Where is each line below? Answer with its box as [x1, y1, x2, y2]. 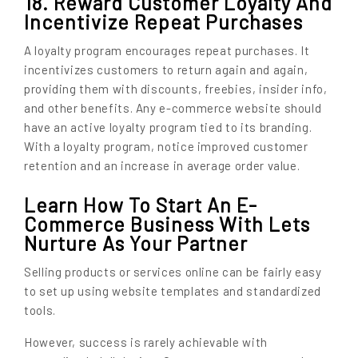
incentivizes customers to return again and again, [24, 62, 308, 78]
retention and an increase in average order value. [24, 158, 300, 173]
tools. [24, 303, 56, 318]
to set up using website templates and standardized [24, 284, 322, 299]
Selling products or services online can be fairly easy [24, 265, 322, 280]
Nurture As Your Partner [24, 230, 248, 255]
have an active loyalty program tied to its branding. [24, 120, 312, 135]
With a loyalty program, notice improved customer [24, 139, 308, 154]
